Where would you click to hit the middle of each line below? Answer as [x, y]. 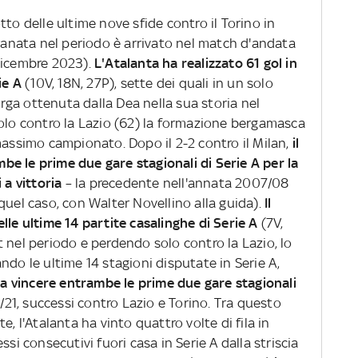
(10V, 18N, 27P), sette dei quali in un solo [147, 84]
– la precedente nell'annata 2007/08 [175, 183]
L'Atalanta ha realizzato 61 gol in [196, 64]
